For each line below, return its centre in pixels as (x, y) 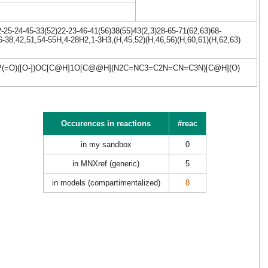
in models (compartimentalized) (106, 183)
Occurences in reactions (106, 124)
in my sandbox (106, 144)
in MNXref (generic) (106, 164)
